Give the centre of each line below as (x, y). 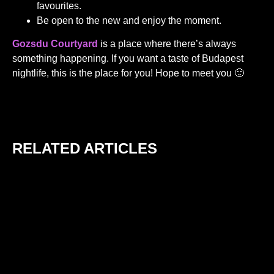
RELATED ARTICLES (85, 148)
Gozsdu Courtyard (55, 44)
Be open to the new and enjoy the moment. (129, 21)
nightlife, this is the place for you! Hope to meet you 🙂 (128, 73)
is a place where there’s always (167, 44)
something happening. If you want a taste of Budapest (128, 59)
